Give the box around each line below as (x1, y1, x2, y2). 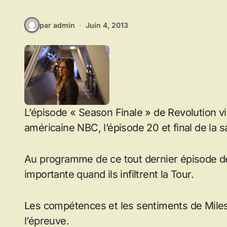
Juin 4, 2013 (86, 20, 128, 29)
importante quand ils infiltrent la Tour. (24, 168, 194, 181)
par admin (40, 20, 75, 29)
